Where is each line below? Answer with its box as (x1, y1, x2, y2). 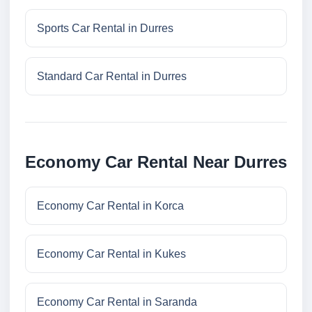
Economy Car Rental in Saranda (37, 296, 197, 309)
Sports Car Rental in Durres (37, 22, 173, 35)
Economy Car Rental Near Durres (25, 153, 287, 172)
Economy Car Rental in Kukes (37, 248, 186, 260)
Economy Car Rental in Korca (37, 200, 184, 212)
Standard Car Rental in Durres (37, 70, 187, 83)
